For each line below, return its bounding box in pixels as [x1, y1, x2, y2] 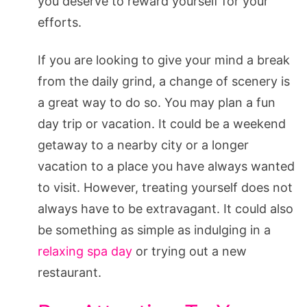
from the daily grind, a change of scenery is [38, 73, 290, 88]
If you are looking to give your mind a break [38, 52, 290, 67]
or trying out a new [132, 243, 247, 258]
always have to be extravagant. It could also [38, 201, 293, 216]
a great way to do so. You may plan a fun [38, 95, 275, 110]
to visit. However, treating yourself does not [38, 180, 293, 195]
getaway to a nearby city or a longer [38, 137, 249, 152]
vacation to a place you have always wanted [38, 158, 295, 173]
